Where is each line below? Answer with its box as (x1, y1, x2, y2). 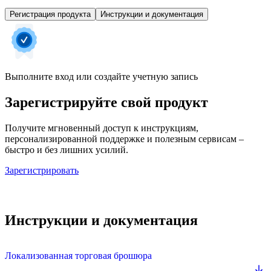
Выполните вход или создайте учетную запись (5, 71, 198, 82)
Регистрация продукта (10, 10, 91, 19)
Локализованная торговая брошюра (5, 250, 152, 261)
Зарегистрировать (5, 165, 79, 175)
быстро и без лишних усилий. (5, 144, 128, 155)
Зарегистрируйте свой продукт (5, 94, 208, 111)
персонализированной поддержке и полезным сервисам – (5, 133, 244, 144)
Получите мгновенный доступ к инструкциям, (5, 122, 198, 133)
